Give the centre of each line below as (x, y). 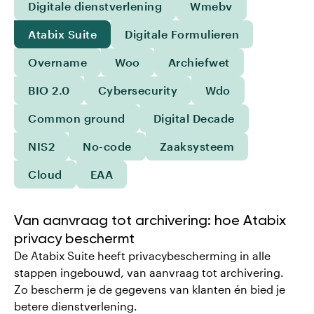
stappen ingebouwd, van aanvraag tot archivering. (149, 272)
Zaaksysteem (197, 146)
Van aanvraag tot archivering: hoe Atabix (150, 220)
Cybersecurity (137, 90)
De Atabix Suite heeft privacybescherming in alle (142, 255)
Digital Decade (194, 118)
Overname (57, 62)
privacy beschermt (74, 238)
